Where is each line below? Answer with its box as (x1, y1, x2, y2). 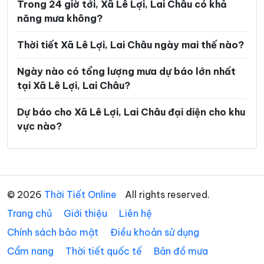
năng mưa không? (17, 12, 103, 25)
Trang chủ (7, 207, 52, 220)
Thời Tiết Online (44, 189, 117, 201)
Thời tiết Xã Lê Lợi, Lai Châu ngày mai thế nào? (17, 39, 244, 51)
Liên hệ (119, 207, 152, 220)
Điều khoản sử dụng (110, 226, 199, 239)
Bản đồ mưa (154, 245, 208, 258)
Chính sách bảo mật (7, 226, 98, 239)
